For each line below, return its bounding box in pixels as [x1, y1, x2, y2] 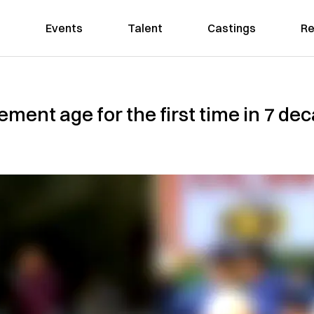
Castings [207, 21, 256, 35]
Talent [127, 21, 163, 35]
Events [45, 21, 83, 35]
